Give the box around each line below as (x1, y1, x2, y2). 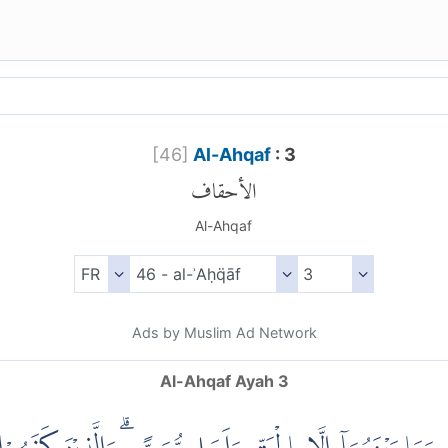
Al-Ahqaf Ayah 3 (159, 371, 289, 392)
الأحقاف (190, 160, 257, 212)
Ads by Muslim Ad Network (131, 324, 317, 342)
